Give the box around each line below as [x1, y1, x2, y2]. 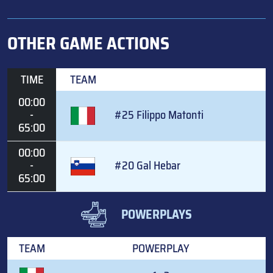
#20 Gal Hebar [115, 157, 180, 175]
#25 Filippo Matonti [115, 106, 204, 124]
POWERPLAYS [121, 205, 192, 225]
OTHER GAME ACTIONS [7, 30, 169, 57]
